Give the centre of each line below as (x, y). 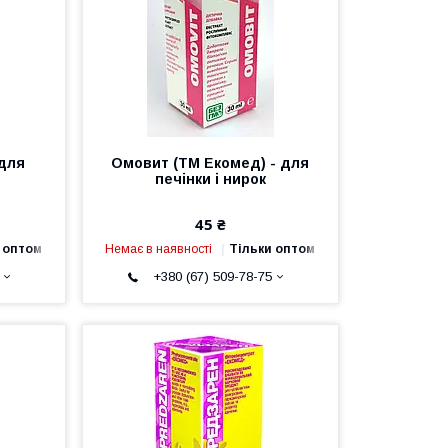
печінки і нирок (210, 178)
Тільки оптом (272, 248)
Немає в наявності (159, 248)
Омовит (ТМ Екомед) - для (210, 162)
